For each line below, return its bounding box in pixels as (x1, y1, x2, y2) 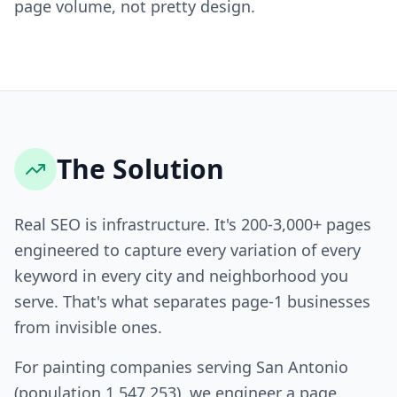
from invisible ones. (14, 316, 162, 338)
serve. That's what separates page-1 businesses (14, 291, 370, 312)
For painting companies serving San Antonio (14, 356, 348, 378)
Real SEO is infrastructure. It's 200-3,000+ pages (14, 214, 371, 235)
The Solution (57, 151, 224, 187)
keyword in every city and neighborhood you (14, 265, 348, 286)
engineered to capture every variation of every (14, 239, 361, 261)
